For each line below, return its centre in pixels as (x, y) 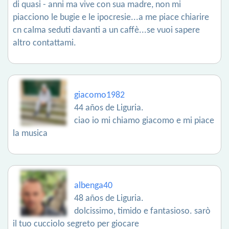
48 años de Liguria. (109, 199)
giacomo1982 (99, 96)
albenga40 (93, 186)
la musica (30, 134)
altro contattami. (44, 43)
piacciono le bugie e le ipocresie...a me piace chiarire (111, 18)
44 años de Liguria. (109, 108)
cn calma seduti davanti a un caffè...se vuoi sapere (106, 31)
